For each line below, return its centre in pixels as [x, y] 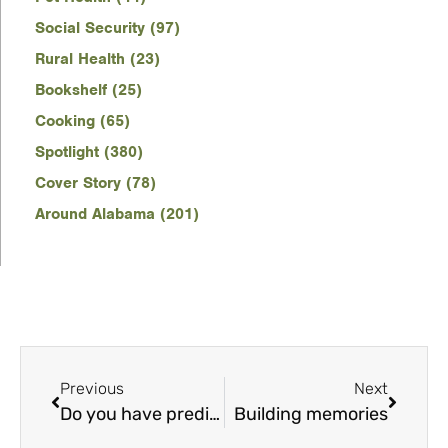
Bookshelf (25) [88, 90]
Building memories [311, 414]
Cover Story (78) [95, 183]
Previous [92, 389]
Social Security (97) [107, 28]
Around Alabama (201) [117, 214]
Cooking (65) [82, 121]
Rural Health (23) [97, 59]
